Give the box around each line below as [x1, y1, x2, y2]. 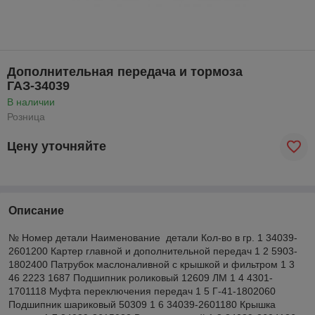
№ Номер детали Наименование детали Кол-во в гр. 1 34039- [8, 231, 297, 243]
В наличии [7, 96, 55, 108]
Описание [8, 204, 64, 217]
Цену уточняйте [7, 139, 106, 154]
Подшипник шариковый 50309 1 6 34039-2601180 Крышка [8, 298, 276, 310]
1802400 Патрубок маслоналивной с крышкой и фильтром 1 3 [8, 258, 295, 270]
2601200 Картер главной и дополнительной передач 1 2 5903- [8, 245, 297, 257]
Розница [7, 110, 45, 122]
